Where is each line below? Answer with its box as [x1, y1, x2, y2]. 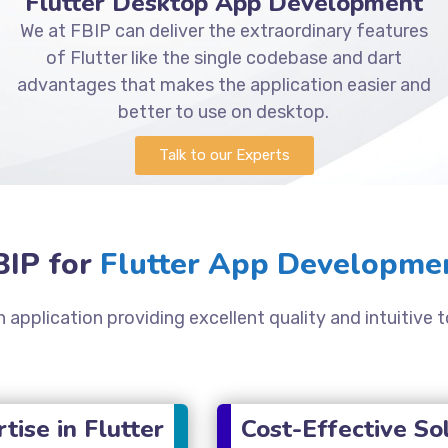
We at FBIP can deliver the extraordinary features [19, 19, 428, 42]
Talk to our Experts [158, 145, 290, 164]
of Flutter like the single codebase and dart [45, 46, 402, 69]
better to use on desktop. [118, 100, 330, 123]
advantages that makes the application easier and [16, 73, 431, 96]
